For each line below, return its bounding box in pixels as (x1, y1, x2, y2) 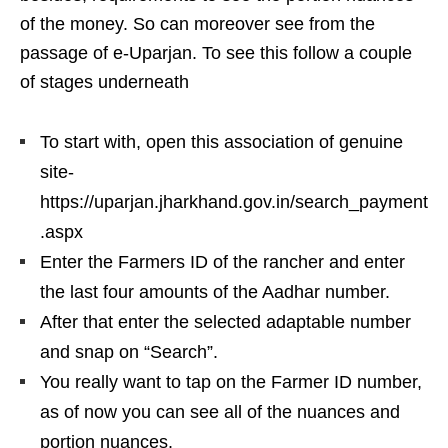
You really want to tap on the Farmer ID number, (40, 371, 422, 392)
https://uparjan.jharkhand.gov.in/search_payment (40, 191, 428, 212)
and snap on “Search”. (40, 341, 218, 362)
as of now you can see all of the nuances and (40, 401, 400, 422)
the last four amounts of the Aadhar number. (40, 281, 390, 302)
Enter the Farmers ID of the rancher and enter (40, 251, 405, 272)
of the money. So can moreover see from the (20, 13, 375, 34)
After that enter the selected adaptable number (40, 311, 411, 332)
